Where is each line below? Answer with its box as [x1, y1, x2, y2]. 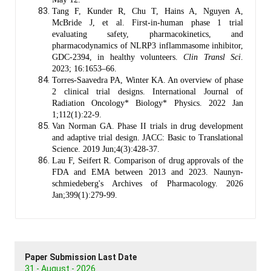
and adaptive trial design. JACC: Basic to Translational [52, 132, 243, 142]
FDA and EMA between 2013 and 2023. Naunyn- [52, 167, 243, 177]
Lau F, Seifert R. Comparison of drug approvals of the [52, 155, 243, 165]
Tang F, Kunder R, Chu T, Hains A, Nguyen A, [52, 6, 243, 16]
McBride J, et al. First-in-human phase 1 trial [52, 18, 243, 27]
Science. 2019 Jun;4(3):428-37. [52, 144, 160, 154]
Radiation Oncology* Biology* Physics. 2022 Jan [52, 98, 243, 108]
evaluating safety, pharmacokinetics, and [52, 29, 243, 39]
